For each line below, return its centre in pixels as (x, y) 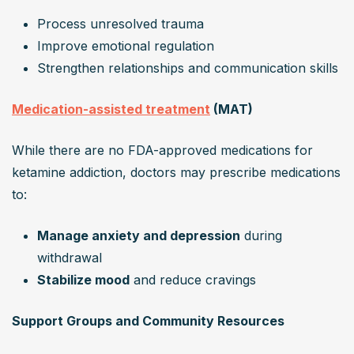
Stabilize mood (83, 280)
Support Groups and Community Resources (148, 321)
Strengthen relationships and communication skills (188, 68)
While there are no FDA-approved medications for (162, 151)
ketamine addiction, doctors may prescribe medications (176, 173)
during (261, 236)
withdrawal (70, 258)
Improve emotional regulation (126, 46)
